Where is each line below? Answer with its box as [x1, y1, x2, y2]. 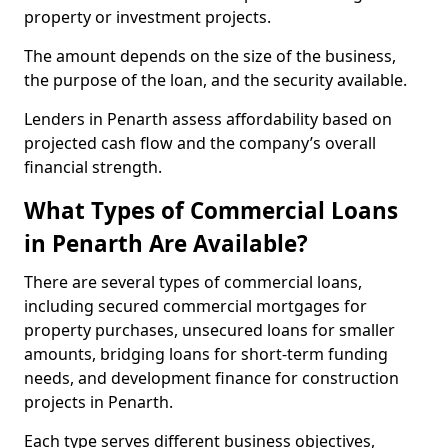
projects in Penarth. [24, 391, 177, 413]
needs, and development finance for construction [24, 367, 399, 389]
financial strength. [24, 156, 162, 178]
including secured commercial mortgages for [24, 295, 367, 317]
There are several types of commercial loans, [24, 271, 362, 293]
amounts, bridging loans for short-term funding [24, 343, 388, 365]
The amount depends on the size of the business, [24, 45, 396, 67]
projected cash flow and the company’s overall [24, 132, 376, 154]
